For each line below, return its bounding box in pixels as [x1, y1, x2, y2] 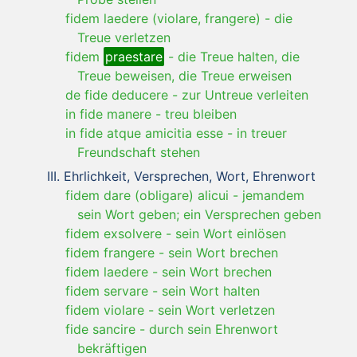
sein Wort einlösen [175, 225, 286, 241]
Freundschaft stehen [77, 143, 200, 160]
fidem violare [65, 301, 144, 318]
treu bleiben [165, 105, 237, 122]
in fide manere [65, 105, 151, 122]
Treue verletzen [77, 29, 171, 45]
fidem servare [65, 282, 148, 299]
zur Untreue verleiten [182, 86, 308, 103]
